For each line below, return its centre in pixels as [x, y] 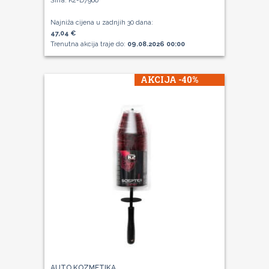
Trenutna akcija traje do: [89, 44]
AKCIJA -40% [169, 79]
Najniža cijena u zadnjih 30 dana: [102, 22]
